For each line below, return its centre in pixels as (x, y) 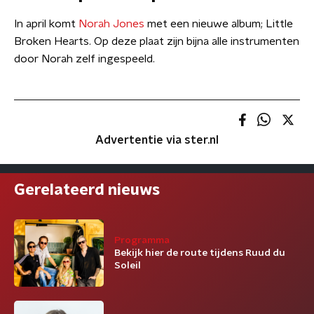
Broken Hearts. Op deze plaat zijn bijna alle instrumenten (157, 41)
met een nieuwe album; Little (219, 24)
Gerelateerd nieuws (87, 190)
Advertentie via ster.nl (157, 140)
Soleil (128, 266)
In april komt (46, 24)
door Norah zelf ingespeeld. (84, 59)
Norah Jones (111, 24)
